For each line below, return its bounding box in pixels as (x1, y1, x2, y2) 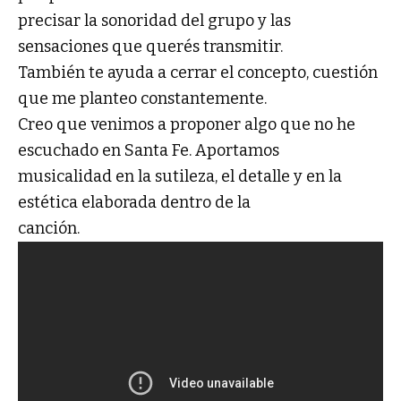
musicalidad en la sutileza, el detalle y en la (18, 166, 342, 186)
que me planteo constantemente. (18, 88, 267, 108)
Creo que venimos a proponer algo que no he (18, 114, 355, 134)
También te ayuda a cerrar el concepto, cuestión (18, 62, 378, 82)
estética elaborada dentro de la (18, 192, 251, 212)
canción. (18, 218, 80, 238)
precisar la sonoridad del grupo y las (18, 10, 291, 30)
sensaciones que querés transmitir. (18, 36, 283, 56)
